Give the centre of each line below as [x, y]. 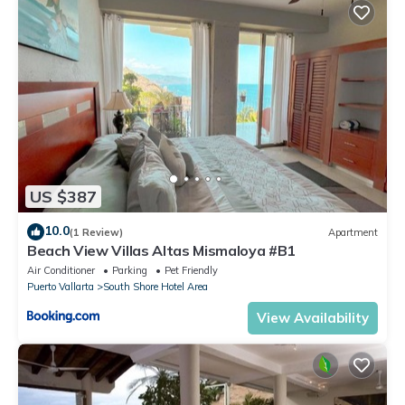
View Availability [313, 318]
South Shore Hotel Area [155, 287]
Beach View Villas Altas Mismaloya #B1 [162, 251]
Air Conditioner [61, 271]
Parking [130, 271]
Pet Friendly [191, 271]
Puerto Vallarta [61, 287]
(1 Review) [96, 232]
